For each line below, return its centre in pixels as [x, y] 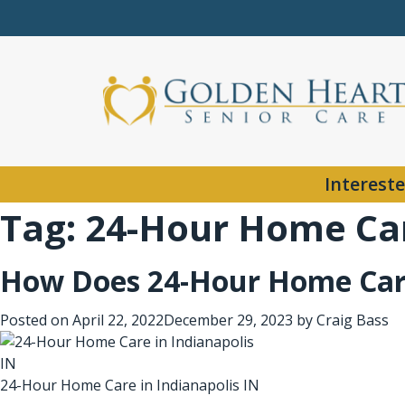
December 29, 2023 [228, 320]
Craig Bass [353, 320]
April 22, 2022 [118, 320]
